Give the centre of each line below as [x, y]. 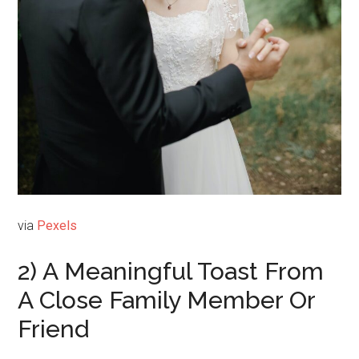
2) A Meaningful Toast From [171, 271]
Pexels [57, 225]
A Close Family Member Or [167, 300]
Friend [54, 329]
